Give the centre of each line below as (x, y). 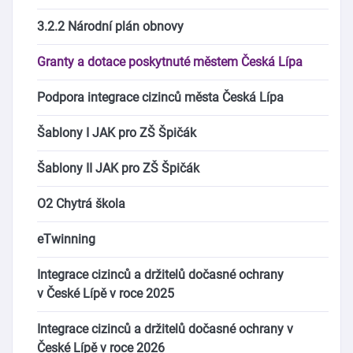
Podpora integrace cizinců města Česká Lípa (160, 97)
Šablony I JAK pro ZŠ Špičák (117, 133)
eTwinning (66, 239)
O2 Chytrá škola (81, 204)
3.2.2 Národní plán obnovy (110, 26)
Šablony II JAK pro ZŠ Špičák (118, 168)
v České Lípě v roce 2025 (106, 294)
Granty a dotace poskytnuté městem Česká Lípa (170, 62)
